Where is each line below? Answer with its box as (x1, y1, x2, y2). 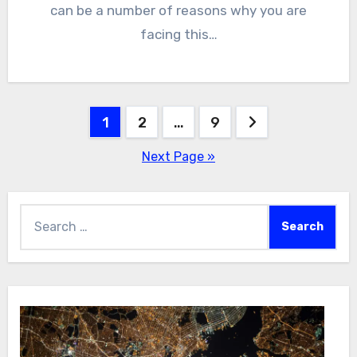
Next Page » (142, 149, 215, 165)
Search (18, 206, 61, 222)
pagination (6, 141, 138, 167)
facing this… (139, 26, 218, 43)
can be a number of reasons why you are (50, 2, 307, 19)
